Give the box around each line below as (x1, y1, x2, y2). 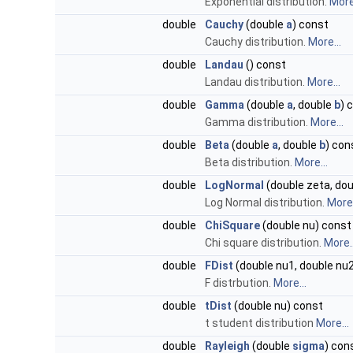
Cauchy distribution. (205, 35, 308, 49)
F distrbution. (205, 277, 273, 290)
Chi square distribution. (205, 236, 324, 250)
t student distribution (205, 317, 316, 330)
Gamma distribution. (205, 116, 310, 129)
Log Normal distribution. (205, 196, 327, 210)
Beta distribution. (205, 156, 295, 169)
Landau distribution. (205, 76, 307, 89)
